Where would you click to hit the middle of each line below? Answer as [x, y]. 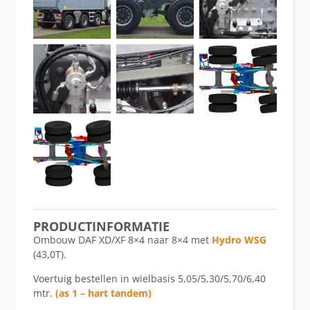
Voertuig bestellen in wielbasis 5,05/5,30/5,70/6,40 [149, 279]
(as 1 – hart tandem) [103, 293]
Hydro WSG [239, 239]
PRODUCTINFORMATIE [101, 226]
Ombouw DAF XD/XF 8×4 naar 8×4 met [122, 239]
